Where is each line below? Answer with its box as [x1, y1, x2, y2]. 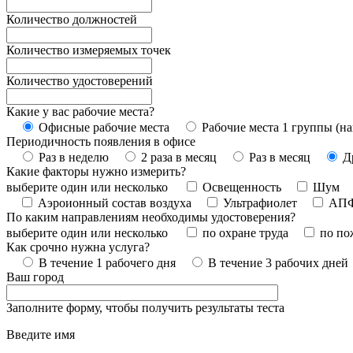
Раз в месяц [249, 150, 310, 164]
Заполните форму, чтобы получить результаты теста [6, 300, 284, 314]
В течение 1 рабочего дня [39, 255, 176, 269]
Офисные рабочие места [39, 120, 169, 134]
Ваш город [6, 269, 64, 284]
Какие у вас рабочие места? [6, 104, 154, 118]
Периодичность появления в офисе [6, 134, 195, 148]
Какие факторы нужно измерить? [6, 164, 186, 178]
